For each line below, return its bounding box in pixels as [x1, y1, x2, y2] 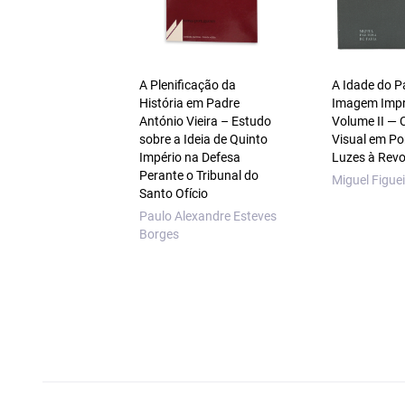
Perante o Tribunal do [138, 168, 259, 184]
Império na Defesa [138, 150, 240, 165]
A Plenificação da [138, 78, 236, 93]
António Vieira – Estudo [138, 114, 271, 129]
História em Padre [138, 96, 240, 111]
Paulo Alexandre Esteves [138, 209, 277, 224]
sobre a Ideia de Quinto [138, 132, 268, 147]
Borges [138, 227, 179, 242]
